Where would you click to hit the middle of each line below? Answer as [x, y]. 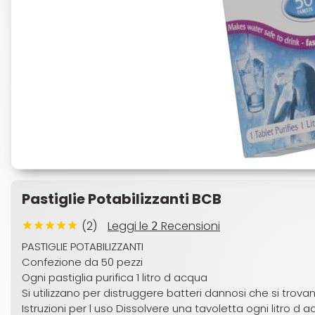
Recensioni [189, 226]
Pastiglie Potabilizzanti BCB [122, 199]
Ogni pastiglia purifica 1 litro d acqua [115, 277]
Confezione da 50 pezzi [82, 262]
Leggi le [129, 226]
